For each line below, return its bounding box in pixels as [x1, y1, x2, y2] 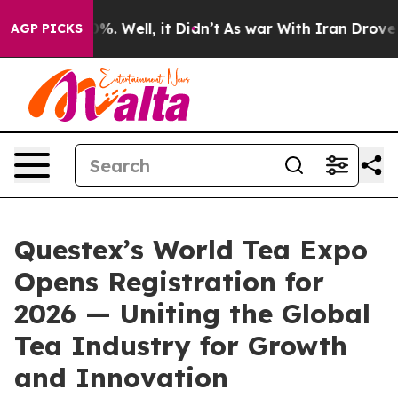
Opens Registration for [14, 265, 324, 298]
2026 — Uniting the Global [14, 297, 370, 330]
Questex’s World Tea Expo [14, 233, 368, 267]
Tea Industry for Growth [14, 329, 347, 362]
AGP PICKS [11, 20, 83, 36]
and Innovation [14, 361, 228, 394]
